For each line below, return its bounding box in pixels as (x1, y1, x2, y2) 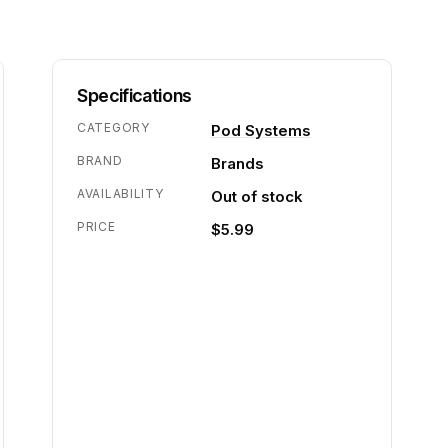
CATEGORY (77, 120, 150, 135)
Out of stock (211, 187, 303, 206)
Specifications (77, 85, 192, 106)
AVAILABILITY (77, 186, 164, 201)
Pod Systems (211, 121, 311, 140)
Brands (211, 154, 264, 173)
